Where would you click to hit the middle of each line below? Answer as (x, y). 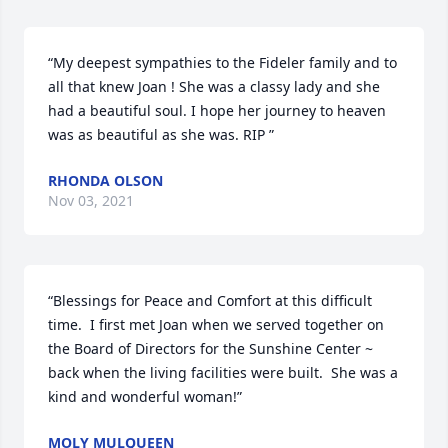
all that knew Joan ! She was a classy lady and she (214, 86)
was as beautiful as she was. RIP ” (161, 134)
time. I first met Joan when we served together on (216, 324)
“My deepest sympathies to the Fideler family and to (222, 62)
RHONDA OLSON (105, 180)
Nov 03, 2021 (91, 200)
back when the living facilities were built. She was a (223, 372)
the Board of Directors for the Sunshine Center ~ (210, 348)
